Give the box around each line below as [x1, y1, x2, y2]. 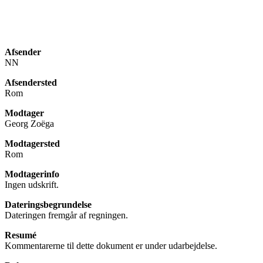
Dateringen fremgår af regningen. [5, 210, 128, 220]
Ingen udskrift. [5, 179, 59, 190]
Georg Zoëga [5, 118, 54, 129]
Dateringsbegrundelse [5, 199, 92, 210]
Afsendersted [5, 77, 57, 87]
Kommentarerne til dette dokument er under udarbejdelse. [5, 240, 217, 251]
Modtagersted [5, 138, 60, 149]
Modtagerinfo [5, 168, 59, 179]
